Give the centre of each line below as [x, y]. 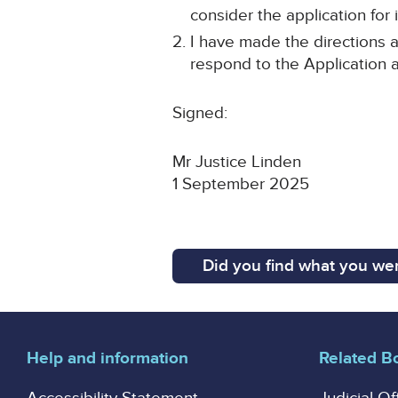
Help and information [107, 359]
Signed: [200, 114]
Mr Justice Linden [237, 163]
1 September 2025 [241, 185]
